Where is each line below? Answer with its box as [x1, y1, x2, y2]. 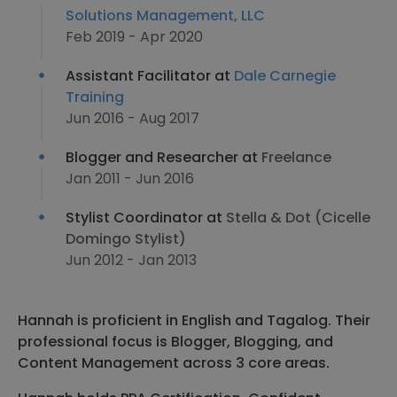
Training [66, 87, 124, 107]
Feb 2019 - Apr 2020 [66, 27, 203, 47]
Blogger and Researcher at [66, 147, 261, 167]
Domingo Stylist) [66, 229, 186, 249]
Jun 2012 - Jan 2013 [66, 250, 197, 270]
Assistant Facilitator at [66, 66, 234, 86]
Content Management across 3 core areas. [18, 353, 330, 373]
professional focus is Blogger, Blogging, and [18, 331, 333, 352]
